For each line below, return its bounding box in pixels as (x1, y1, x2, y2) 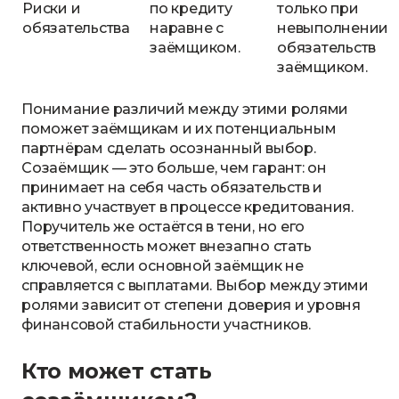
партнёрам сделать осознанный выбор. (21, 140, 316, 157)
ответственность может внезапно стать (21, 238, 312, 255)
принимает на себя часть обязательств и (21, 179, 322, 196)
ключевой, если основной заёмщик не (21, 257, 304, 274)
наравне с (150, 20, 224, 37)
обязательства (22, 20, 130, 37)
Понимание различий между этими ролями (21, 101, 349, 118)
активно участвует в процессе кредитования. (21, 199, 354, 216)
